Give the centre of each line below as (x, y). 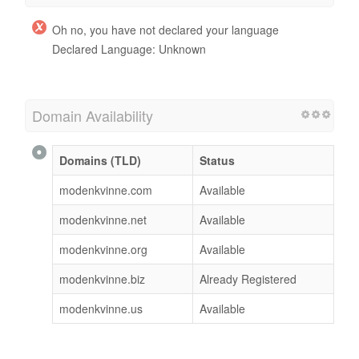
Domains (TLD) (100, 161)
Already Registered (248, 279)
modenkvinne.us (101, 309)
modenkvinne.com (106, 190)
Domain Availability (93, 116)
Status (217, 161)
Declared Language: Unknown (129, 49)
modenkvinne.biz (102, 279)
